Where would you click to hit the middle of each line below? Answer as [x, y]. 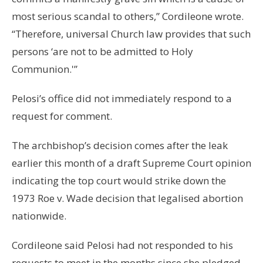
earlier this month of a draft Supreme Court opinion [131, 163]
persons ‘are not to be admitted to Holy [102, 52]
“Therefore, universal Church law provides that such [131, 34]
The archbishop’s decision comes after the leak [120, 146]
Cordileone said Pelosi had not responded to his [122, 245]
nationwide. [39, 216]
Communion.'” [45, 69]
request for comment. [62, 116]
